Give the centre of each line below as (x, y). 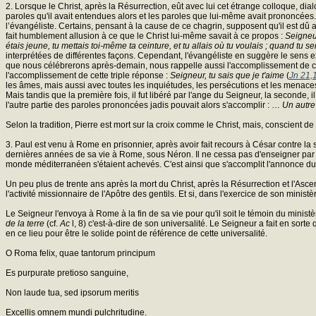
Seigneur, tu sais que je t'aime (227, 75)
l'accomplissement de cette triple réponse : (88, 75)
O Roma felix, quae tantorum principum (80, 253)
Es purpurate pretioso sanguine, (67, 273)
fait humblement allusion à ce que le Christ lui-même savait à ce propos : (145, 36)
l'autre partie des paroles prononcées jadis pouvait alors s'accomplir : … (144, 105)
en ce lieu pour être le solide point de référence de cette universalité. (136, 233)
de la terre (25, 223)
